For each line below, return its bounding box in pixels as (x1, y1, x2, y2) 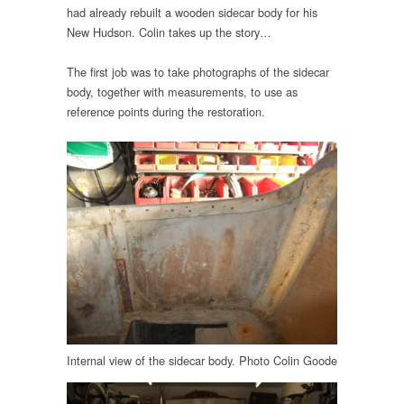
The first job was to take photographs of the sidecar (67, 63, 329, 81)
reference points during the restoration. (67, 103, 265, 121)
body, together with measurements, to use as (67, 83, 298, 101)
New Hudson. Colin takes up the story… (67, 23, 271, 41)
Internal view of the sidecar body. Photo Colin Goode (67, 351, 337, 369)
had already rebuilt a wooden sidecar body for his (67, 3, 317, 21)
